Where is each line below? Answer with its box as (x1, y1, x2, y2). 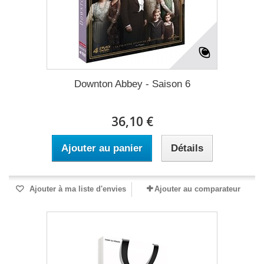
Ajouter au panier (61, 143, 143, 154)
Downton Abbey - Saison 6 (74, 78, 190, 90)
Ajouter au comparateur (154, 184, 240, 193)
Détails (170, 143, 203, 154)
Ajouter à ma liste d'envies (27, 184, 126, 193)
